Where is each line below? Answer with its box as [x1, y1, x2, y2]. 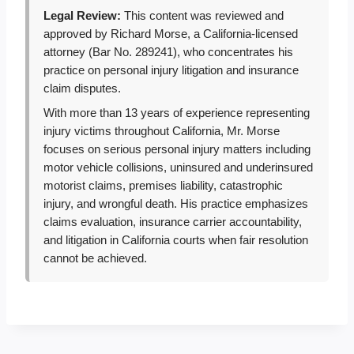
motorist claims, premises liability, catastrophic [43, 179, 283, 192]
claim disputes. [43, 81, 121, 95]
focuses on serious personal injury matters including [43, 142, 311, 156]
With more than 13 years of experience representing [43, 106, 310, 119]
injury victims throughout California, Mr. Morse [43, 124, 280, 137]
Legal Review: [43, 9, 121, 22]
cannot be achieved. [43, 251, 147, 265]
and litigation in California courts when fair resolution [43, 233, 308, 247]
